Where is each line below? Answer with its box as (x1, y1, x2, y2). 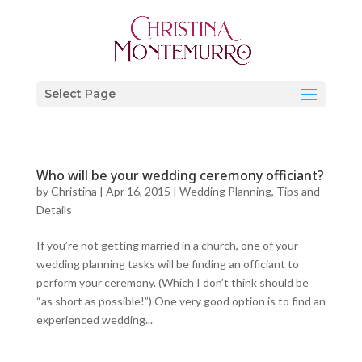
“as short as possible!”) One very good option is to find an (36, 294, 326, 308)
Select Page (44, 86, 116, 101)
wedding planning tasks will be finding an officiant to (36, 257, 299, 271)
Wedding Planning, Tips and (179, 184, 320, 198)
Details (36, 203, 72, 217)
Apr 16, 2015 (105, 184, 170, 198)
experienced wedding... (36, 313, 153, 326)
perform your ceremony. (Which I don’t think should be (36, 276, 309, 289)
